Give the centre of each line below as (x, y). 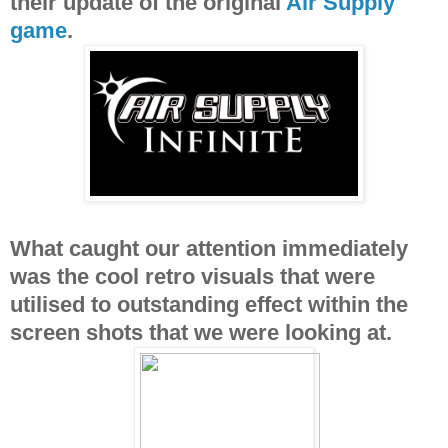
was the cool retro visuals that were (192, 276)
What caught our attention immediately (209, 248)
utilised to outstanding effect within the (209, 304)
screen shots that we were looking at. (201, 332)
